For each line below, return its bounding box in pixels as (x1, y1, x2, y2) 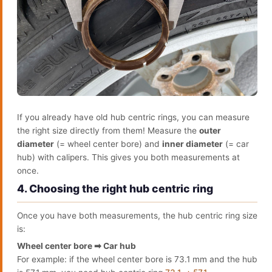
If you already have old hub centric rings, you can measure (17, 112, 250, 122)
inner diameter (162, 138, 223, 149)
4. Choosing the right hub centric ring (17, 182, 213, 195)
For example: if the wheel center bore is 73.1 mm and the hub (17, 254, 257, 264)
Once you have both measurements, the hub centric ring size (17, 210, 257, 220)
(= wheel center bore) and (54, 138, 162, 149)
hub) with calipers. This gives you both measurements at (17, 152, 240, 162)
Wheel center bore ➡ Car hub (17, 240, 136, 251)
